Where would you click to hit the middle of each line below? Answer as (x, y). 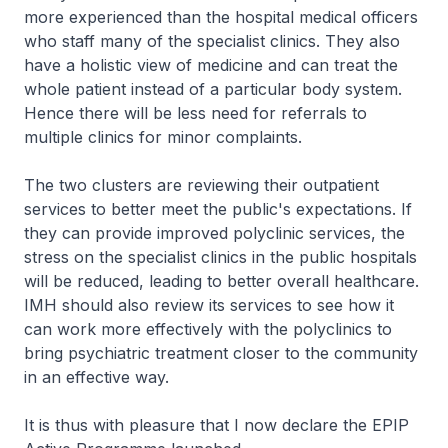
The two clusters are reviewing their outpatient (201, 185)
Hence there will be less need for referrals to (195, 113)
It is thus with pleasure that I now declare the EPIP (216, 425)
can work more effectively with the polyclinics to (208, 329)
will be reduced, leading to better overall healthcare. (221, 281)
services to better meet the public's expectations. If (218, 209)
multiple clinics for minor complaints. (163, 137)
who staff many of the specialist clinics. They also (212, 41)
